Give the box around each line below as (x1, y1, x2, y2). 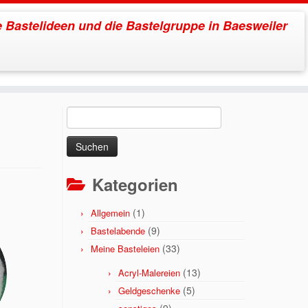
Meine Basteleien (91, 242, 159, 255)
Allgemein (91, 206, 130, 219)
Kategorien (92, 173, 178, 196)
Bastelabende (91, 224, 145, 237)
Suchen (67, 107, 100, 121)
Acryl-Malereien (118, 266, 180, 279)
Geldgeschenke (118, 284, 180, 297)
